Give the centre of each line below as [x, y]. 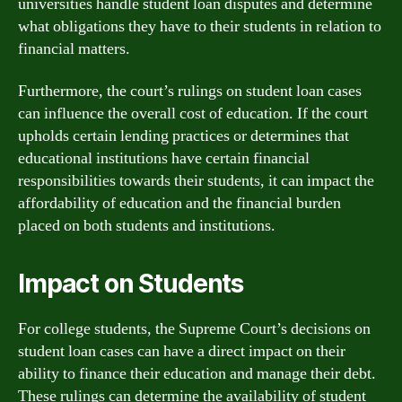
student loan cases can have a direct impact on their [182, 351]
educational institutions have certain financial [164, 158]
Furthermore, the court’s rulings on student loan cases [190, 91]
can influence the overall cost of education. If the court [193, 114]
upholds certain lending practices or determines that [184, 136]
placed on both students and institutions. [147, 226]
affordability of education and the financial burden [179, 203]
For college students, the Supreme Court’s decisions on [194, 329]
